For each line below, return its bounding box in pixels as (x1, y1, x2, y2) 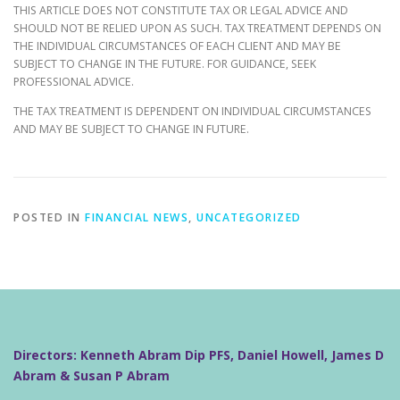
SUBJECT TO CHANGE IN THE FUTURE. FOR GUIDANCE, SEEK (13, 56, 316, 71)
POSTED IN (13, 210, 85, 226)
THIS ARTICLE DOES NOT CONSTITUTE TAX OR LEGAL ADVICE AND (13, 3, 348, 18)
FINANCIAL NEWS (85, 210, 188, 226)
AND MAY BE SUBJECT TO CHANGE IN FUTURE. (13, 121, 249, 137)
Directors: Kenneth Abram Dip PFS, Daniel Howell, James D (13, 346, 384, 363)
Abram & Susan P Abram (13, 366, 170, 384)
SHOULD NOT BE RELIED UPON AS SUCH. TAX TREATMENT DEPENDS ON (13, 21, 381, 36)
